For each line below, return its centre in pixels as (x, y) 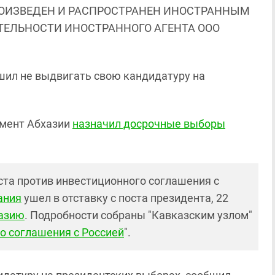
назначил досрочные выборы (149, 124)
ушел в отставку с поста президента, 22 (125, 198)
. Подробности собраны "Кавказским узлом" (138, 215)
